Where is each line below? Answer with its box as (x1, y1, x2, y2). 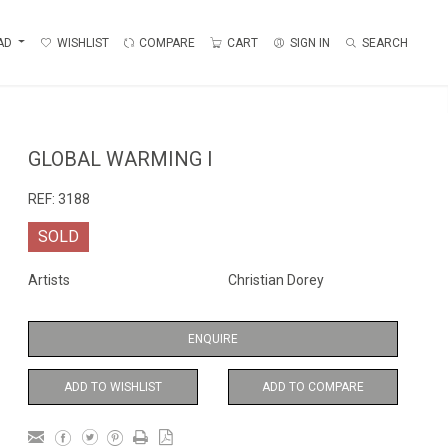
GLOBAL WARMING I (28, 147, 213, 171)
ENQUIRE (188, 332, 238, 346)
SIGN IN (290, 35, 330, 50)
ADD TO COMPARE (262, 380, 364, 394)
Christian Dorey (228, 272, 324, 288)
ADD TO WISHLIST (64, 380, 162, 394)
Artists (28, 272, 70, 288)
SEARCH (362, 35, 408, 50)
